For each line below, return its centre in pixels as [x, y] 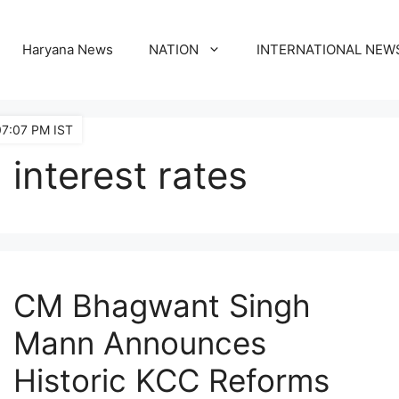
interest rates [131, 175]
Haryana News [68, 49]
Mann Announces [140, 343]
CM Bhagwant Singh [163, 305]
